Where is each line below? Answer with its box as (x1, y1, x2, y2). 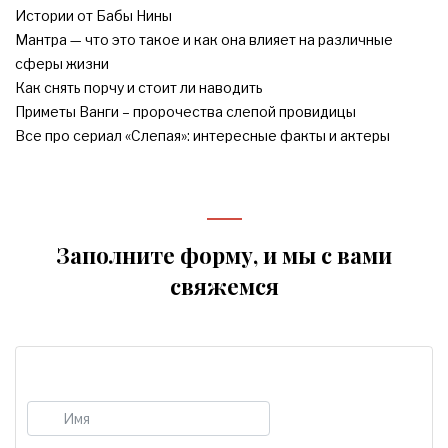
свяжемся (169, 270, 279, 301)
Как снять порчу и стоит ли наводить (15, 78, 263, 96)
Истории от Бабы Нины (15, 6, 172, 24)
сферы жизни (15, 54, 109, 72)
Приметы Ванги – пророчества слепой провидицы (15, 102, 356, 120)
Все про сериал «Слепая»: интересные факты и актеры (15, 126, 390, 144)
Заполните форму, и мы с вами (56, 239, 392, 270)
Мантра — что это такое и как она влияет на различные (15, 30, 393, 48)
